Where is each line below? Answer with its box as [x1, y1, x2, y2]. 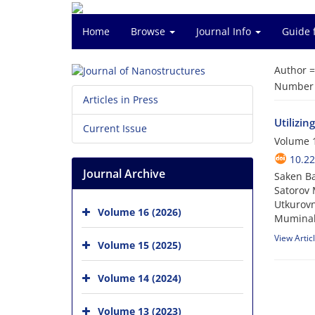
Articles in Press [83, 93, 158, 107]
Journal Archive [83, 166, 165, 182]
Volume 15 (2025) [98, 238, 181, 252]
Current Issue [83, 122, 147, 136]
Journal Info [196, 25, 254, 38]
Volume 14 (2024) [98, 271, 181, 285]
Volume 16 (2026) [98, 205, 181, 219]
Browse [131, 25, 168, 38]
